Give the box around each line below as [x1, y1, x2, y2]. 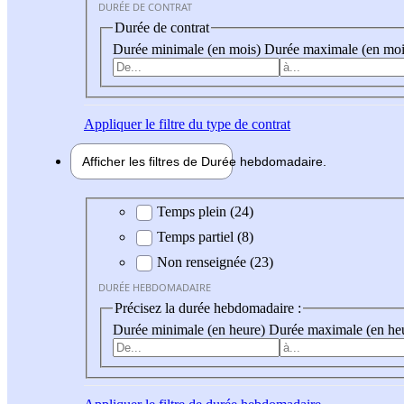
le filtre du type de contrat [142, 115, 290, 132]
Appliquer [84, 115, 142, 132]
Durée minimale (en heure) [113, 321, 269, 337]
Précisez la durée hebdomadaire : [115, 300, 301, 317]
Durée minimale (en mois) [113, 41, 264, 57]
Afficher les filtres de [82, 153, 201, 169]
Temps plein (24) [157, 204, 253, 220]
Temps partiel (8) [157, 229, 253, 245]
